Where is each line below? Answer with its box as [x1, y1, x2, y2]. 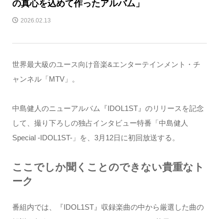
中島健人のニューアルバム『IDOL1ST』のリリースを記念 [12, 104, 204, 112]
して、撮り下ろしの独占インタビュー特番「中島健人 [12, 118, 188, 127]
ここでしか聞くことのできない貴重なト [12, 161, 204, 173]
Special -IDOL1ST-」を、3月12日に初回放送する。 [12, 133, 179, 142]
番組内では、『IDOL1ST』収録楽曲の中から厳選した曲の [12, 202, 204, 211]
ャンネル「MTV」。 [12, 74, 79, 83]
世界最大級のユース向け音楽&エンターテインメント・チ [12, 60, 200, 68]
